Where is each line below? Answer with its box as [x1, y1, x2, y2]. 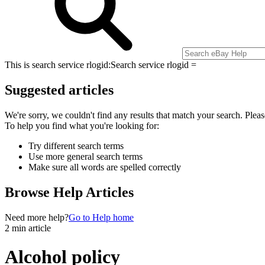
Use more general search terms [28, 151, 143, 161]
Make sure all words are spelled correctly [28, 161, 181, 172]
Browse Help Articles [5, 184, 134, 200]
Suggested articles [5, 82, 114, 98]
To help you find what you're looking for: [5, 120, 159, 131]
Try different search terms [28, 140, 124, 151]
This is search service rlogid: [5, 59, 111, 70]
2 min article [5, 222, 51, 233]
